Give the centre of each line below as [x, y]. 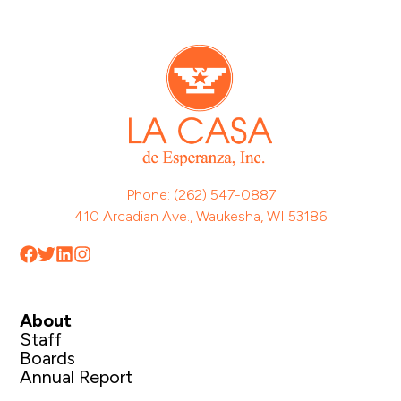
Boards [48, 358]
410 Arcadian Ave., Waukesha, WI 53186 [200, 216]
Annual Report [77, 376]
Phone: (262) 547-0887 [200, 194]
